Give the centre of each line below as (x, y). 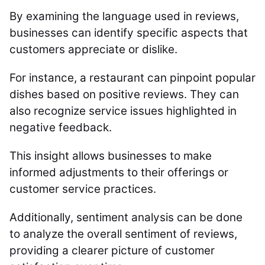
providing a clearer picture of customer (112, 251)
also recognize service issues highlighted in (123, 111)
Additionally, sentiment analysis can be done (126, 217)
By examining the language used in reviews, (124, 16)
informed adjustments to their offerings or (119, 172)
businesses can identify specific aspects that (129, 33)
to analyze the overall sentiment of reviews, (123, 234)
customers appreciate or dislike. (95, 49)
